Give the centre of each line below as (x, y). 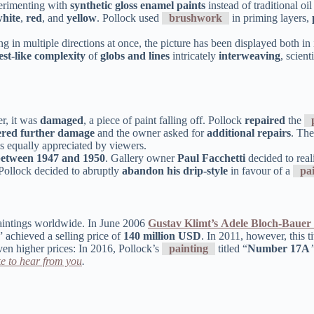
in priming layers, (271, 18)
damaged (62, 121)
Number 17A (279, 249)
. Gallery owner (141, 158)
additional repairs (249, 133)
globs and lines (135, 55)
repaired (265, 121)
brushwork (196, 18)
